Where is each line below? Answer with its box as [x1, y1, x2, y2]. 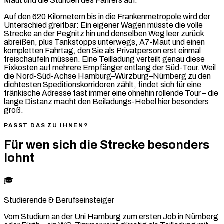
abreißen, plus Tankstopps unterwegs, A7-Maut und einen [4, 37, 205, 46]
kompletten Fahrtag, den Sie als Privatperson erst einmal [4, 46, 201, 55]
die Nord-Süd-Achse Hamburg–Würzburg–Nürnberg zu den [4, 71, 211, 80]
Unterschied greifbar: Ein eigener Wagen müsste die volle [4, 20, 203, 29]
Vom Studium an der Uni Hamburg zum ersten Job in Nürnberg [4, 212, 218, 221]
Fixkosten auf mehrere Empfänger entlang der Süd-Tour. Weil [4, 63, 216, 72]
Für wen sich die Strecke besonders [4, 138, 209, 151]
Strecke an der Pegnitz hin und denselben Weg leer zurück [4, 29, 204, 38]
